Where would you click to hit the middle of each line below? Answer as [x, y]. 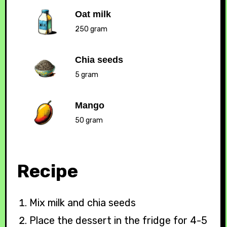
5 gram [89, 75]
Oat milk [93, 14]
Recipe [47, 171]
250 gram [93, 29]
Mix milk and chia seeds [83, 202]
